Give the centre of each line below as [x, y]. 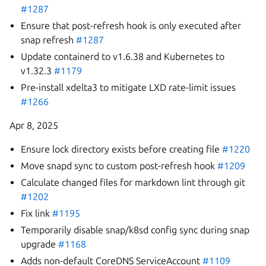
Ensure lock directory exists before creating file [122, 149]
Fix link [37, 213]
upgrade [40, 244]
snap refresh [49, 40]
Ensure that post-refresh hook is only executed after [131, 26]
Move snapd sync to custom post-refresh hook [119, 166]
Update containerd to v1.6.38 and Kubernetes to [123, 56]
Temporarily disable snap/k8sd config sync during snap [135, 230]
